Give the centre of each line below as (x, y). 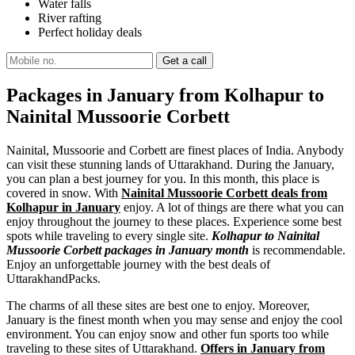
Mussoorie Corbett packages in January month (128, 250)
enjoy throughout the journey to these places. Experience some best (174, 221)
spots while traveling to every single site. (109, 235)
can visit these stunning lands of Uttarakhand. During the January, (170, 164)
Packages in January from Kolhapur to (165, 95)
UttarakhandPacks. (53, 278)
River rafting (70, 17)
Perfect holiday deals (90, 32)
